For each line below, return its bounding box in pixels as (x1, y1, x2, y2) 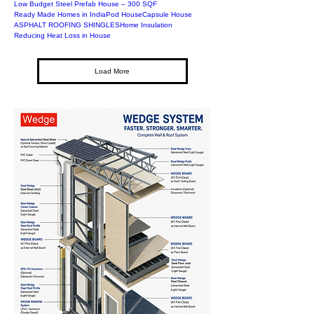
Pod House (106, 11, 142, 19)
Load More (95, 67, 130, 76)
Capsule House (142, 11, 192, 19)
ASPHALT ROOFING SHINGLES (14, 21, 120, 29)
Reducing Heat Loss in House (14, 32, 111, 40)
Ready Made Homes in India (14, 11, 106, 19)
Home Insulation (120, 21, 172, 29)
